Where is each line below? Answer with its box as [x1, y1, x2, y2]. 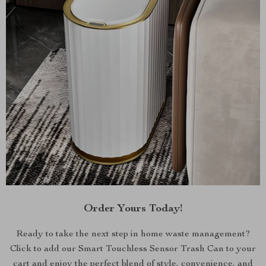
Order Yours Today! [84, 204, 182, 214]
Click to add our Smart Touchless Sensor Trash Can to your [10, 245, 256, 254]
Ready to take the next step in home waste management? [15, 230, 251, 239]
